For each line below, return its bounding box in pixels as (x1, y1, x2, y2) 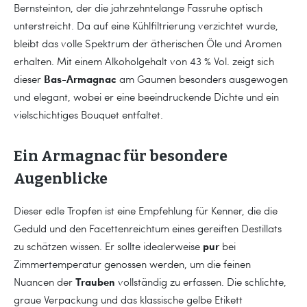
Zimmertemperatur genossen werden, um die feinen (14, 256, 251, 271)
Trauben (75, 273, 115, 289)
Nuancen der (14, 274, 75, 288)
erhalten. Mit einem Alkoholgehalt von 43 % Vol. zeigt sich (14, 53, 274, 68)
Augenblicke (14, 169, 108, 188)
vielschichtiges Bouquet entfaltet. (14, 107, 163, 121)
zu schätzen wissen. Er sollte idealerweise (14, 238, 203, 253)
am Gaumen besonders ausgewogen (116, 71, 288, 86)
